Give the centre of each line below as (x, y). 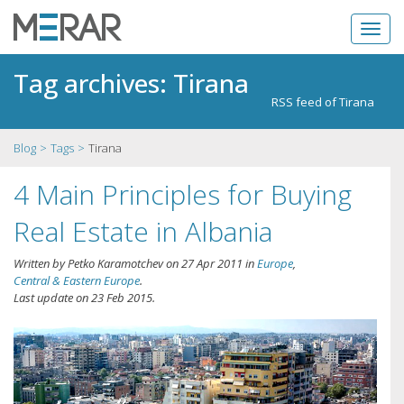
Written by (41, 263)
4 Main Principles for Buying (183, 194)
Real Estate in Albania (143, 231)
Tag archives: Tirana (131, 83)
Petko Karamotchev (115, 263)
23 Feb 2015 (122, 298)
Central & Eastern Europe (77, 280)
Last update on (52, 298)
